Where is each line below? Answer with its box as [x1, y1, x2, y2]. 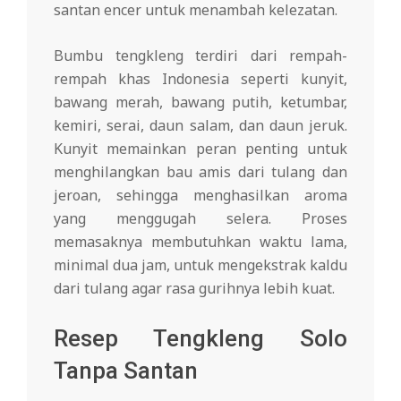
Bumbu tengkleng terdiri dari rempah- [54, 46, 347, 66]
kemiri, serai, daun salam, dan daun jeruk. [54, 115, 347, 136]
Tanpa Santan [54, 357, 198, 385]
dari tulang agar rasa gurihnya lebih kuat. [54, 278, 335, 299]
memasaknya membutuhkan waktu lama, [54, 232, 347, 252]
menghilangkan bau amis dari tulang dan [54, 162, 347, 183]
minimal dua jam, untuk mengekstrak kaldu [54, 255, 347, 276]
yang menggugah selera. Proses [54, 209, 347, 229]
